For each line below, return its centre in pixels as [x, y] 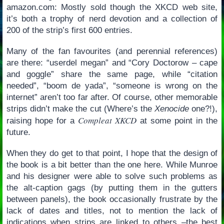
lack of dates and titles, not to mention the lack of [112, 210]
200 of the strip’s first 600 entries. [69, 30]
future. [18, 132]
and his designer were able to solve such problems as [112, 176]
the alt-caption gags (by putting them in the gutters [112, 187]
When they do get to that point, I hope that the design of [112, 153]
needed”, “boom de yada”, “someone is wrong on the [112, 85]
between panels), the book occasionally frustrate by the [112, 199]
